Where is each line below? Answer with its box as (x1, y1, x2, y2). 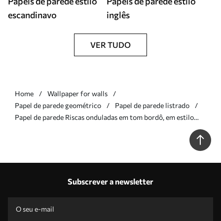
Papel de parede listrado (115, 101, 189, 110)
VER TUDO (90, 40, 131, 49)
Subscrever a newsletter (68, 177, 153, 186)
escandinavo (8, 9, 57, 20)
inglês (107, 9, 130, 20)
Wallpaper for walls (47, 89, 108, 98)
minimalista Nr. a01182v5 (15, 125, 93, 133)
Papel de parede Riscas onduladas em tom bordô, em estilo (15, 113, 194, 121)
